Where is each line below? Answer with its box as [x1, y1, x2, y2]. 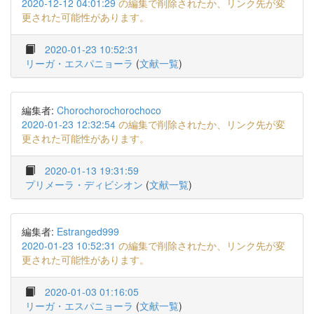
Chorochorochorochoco [57, 103, 161, 117]
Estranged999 [57, 224, 119, 238]
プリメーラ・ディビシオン [25, 177, 143, 191]
